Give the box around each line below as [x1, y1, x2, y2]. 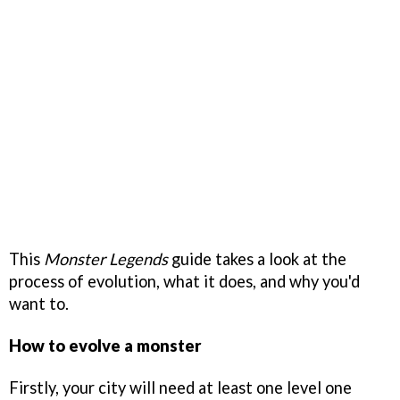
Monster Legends [44, 248, 168, 269]
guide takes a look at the [168, 248, 346, 269]
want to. [9, 293, 69, 313]
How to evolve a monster [9, 335, 202, 355]
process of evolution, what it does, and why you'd [9, 271, 360, 291]
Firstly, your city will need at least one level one [9, 377, 352, 397]
